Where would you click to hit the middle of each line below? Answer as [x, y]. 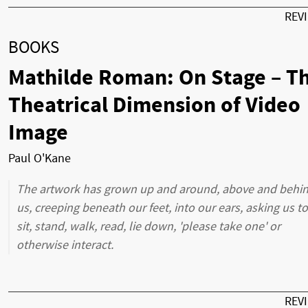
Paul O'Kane [40, 159]
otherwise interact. [65, 245]
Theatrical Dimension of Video [154, 106]
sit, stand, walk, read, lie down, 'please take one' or [148, 227]
